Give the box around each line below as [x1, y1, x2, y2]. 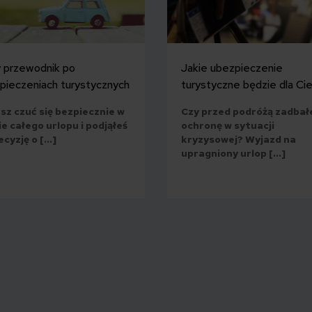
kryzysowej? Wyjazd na [181, 132, 296, 146]
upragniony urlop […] [181, 146, 286, 159]
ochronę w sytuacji [181, 118, 274, 132]
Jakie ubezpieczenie [181, 60, 283, 75]
